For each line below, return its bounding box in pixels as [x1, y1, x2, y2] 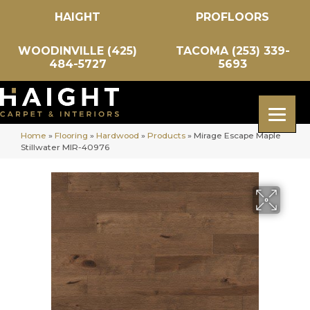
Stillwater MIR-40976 [21, 142, 109, 152]
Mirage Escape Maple [194, 130, 281, 140]
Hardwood [96, 130, 139, 140]
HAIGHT [55, 10, 100, 24]
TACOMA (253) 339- [175, 44, 290, 57]
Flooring [55, 130, 88, 140]
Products [147, 130, 185, 140]
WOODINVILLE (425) [18, 44, 137, 57]
